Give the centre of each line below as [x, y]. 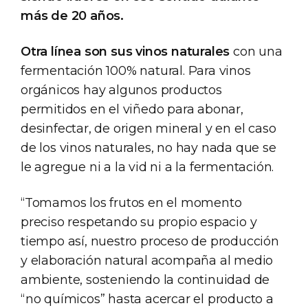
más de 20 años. [73, 15]
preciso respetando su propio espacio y [139, 222]
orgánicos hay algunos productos [121, 90]
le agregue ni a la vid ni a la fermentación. [147, 167]
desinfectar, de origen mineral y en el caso [148, 128]
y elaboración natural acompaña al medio [147, 260]
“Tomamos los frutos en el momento [131, 202]
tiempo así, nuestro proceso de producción [150, 241]
